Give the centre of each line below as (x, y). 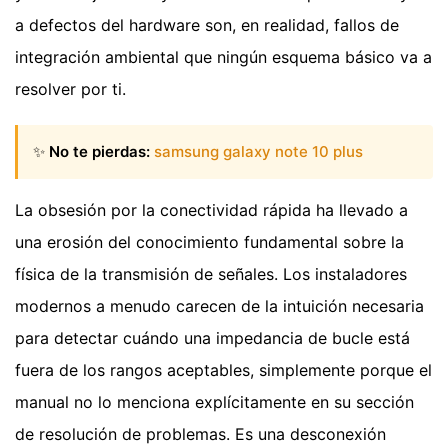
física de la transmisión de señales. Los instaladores (211, 274)
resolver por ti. (70, 88)
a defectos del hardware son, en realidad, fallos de (207, 24)
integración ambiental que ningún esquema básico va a (223, 56)
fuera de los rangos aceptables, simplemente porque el (223, 370)
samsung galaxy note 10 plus (258, 151)
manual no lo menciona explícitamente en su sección (214, 402)
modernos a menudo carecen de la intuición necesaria (219, 306)
